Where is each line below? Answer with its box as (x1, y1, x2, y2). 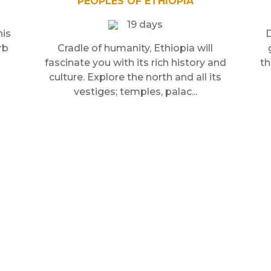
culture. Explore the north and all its (49, 71, 222, 83)
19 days (126, 18, 163, 30)
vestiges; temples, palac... (73, 85, 197, 97)
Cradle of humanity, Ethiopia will (57, 42, 214, 54)
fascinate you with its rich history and (44, 56, 226, 68)
